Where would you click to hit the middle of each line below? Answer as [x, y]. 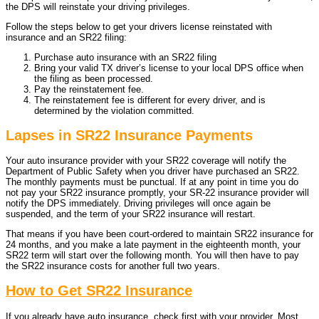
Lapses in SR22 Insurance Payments [129, 136]
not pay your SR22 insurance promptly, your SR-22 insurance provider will [157, 193]
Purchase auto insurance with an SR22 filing [125, 57]
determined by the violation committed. [114, 110]
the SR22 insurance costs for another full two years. [113, 266]
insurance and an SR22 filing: [66, 37]
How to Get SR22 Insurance [99, 291]
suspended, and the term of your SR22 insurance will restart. [131, 214]
